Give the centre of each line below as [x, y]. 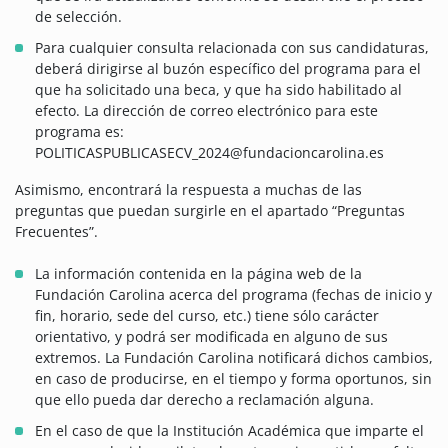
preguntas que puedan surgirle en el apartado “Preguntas [210, 211]
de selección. [78, 17]
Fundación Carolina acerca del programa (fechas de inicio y [233, 295]
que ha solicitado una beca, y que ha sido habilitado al [218, 90]
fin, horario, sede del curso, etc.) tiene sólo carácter [207, 316]
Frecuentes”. [56, 232]
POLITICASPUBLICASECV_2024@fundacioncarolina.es [209, 153]
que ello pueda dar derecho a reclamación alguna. [204, 400]
